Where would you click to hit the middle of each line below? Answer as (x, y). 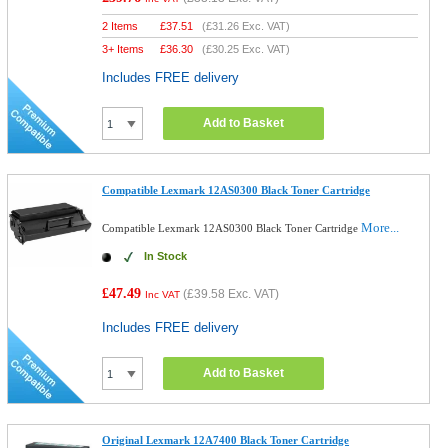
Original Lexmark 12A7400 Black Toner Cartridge (226, 440)
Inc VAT (163, 294)
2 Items (120, 26)
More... (380, 227)
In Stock (166, 256)
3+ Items (123, 49)
